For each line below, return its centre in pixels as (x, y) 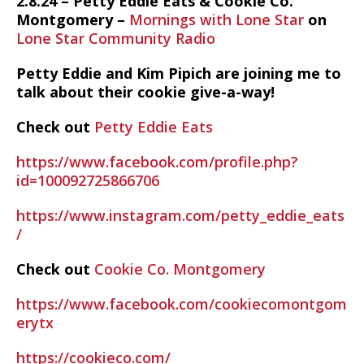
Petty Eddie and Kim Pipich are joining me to (179, 73)
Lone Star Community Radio (116, 38)
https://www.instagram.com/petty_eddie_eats (180, 215)
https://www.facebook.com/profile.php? (157, 162)
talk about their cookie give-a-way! (145, 92)
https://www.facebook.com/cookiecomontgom (182, 304)
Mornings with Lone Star (217, 19)
